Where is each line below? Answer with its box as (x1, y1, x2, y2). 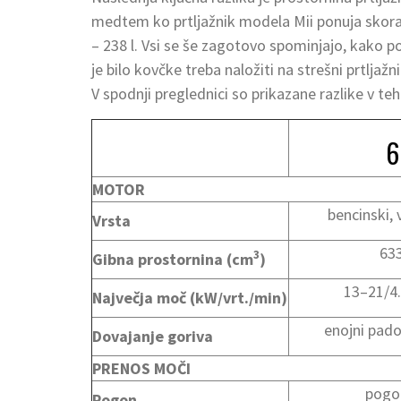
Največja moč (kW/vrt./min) (92, 286, 287, 308)
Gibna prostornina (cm (92, 248, 253, 269)
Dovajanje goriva (92, 325, 213, 346)
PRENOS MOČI (92, 357, 191, 379)
